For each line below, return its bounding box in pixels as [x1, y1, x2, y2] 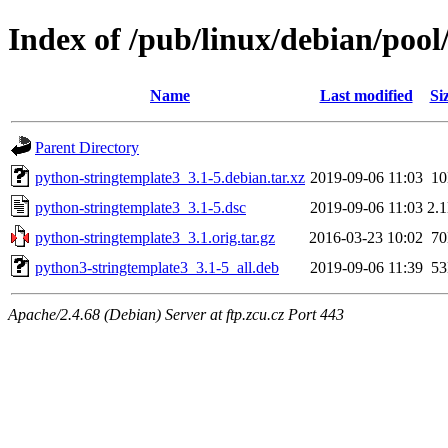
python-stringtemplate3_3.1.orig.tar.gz [35, 228, 275, 246]
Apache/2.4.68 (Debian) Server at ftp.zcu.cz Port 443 [8, 305, 344, 323]
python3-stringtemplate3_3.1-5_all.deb [35, 258, 279, 276]
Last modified [319, 86, 413, 104]
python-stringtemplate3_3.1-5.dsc [35, 198, 246, 216]
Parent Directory [35, 138, 139, 156]
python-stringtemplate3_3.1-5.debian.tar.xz [35, 168, 305, 186]
